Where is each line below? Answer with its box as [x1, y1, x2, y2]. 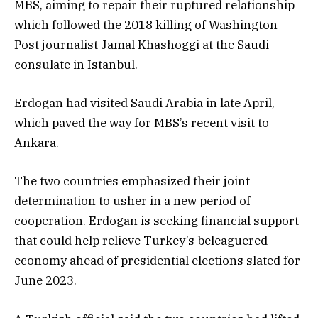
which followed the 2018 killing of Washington [14, 17, 278, 33]
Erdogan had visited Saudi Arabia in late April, [14, 95, 275, 111]
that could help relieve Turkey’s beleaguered [14, 233, 268, 249]
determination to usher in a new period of [14, 193, 251, 209]
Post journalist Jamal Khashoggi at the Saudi [14, 37, 269, 53]
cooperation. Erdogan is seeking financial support [14, 213, 299, 229]
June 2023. [14, 273, 77, 289]
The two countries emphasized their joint [14, 173, 250, 190]
